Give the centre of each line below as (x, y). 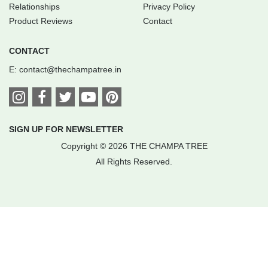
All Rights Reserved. (134, 162)
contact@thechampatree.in (70, 70)
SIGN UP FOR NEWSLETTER (66, 130)
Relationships (34, 7)
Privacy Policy (169, 7)
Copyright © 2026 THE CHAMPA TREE (134, 146)
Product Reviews (41, 21)
